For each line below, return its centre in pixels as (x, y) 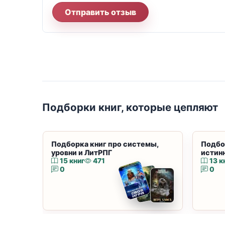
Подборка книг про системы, (105, 144)
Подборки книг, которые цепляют (130, 107)
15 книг (72, 160)
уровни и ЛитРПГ (82, 152)
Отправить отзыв (124, 12)
